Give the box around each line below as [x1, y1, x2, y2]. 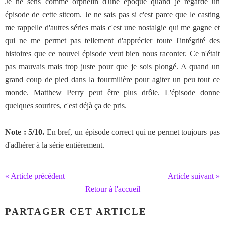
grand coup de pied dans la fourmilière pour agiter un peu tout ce [5, 75, 220, 84]
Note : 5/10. [5, 128, 45, 136]
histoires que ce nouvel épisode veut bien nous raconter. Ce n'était [5, 49, 220, 58]
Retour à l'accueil [85, 185, 140, 193]
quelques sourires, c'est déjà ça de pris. [5, 101, 127, 110]
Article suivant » [168, 172, 220, 180]
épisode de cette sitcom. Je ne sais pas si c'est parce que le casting [5, 10, 220, 19]
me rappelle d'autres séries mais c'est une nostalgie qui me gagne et [5, 23, 220, 32]
